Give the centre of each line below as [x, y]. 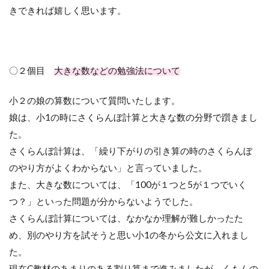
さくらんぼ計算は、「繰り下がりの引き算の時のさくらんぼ [131, 151]
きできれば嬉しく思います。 [68, 11]
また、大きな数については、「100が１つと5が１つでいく [128, 185]
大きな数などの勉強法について [117, 71]
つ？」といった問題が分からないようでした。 [104, 201]
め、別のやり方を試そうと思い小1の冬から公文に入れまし [129, 235]
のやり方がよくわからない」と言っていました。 [108, 168]
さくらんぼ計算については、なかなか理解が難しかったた [126, 218]
